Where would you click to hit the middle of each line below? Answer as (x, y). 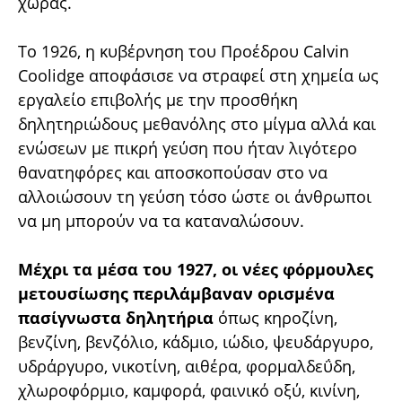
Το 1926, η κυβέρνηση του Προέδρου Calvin (184, 51)
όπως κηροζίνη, (278, 317)
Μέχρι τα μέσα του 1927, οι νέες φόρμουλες (196, 269)
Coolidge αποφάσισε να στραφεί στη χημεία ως (198, 75)
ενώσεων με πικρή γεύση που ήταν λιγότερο (188, 148)
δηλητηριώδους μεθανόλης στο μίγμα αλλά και (197, 123)
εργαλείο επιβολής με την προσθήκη (158, 99)
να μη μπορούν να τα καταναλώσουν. (161, 220)
